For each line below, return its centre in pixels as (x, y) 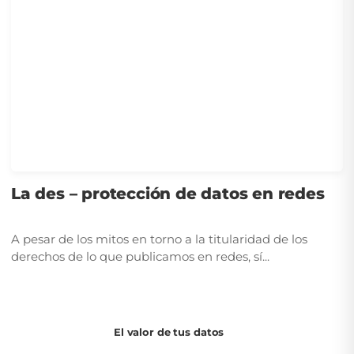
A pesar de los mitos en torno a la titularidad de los (159, 239)
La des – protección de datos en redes (168, 193)
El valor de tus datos (169, 332)
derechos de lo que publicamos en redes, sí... (140, 256)
